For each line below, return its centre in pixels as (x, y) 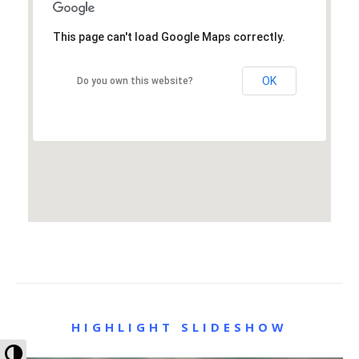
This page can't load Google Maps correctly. (169, 37)
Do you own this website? (135, 81)
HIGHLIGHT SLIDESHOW (179, 327)
